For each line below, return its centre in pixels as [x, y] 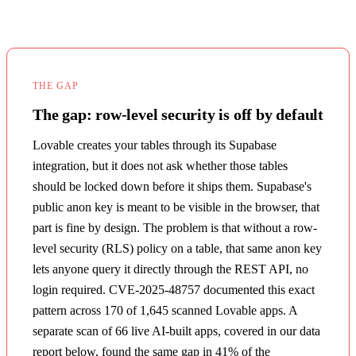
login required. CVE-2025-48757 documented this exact [174, 289]
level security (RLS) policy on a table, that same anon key [177, 248]
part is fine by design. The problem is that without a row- [175, 227]
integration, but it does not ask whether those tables [160, 165]
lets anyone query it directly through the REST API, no [170, 269]
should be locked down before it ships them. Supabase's [172, 186]
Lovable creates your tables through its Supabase [155, 145]
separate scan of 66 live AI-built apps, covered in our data [176, 331]
